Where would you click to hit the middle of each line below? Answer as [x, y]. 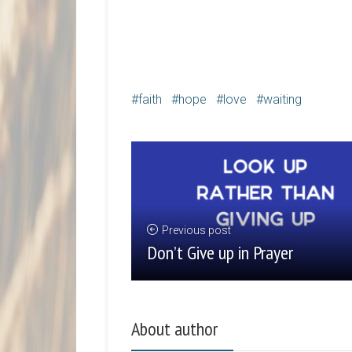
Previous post [196, 231]
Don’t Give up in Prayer [220, 253]
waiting [282, 99]
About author [174, 329]
